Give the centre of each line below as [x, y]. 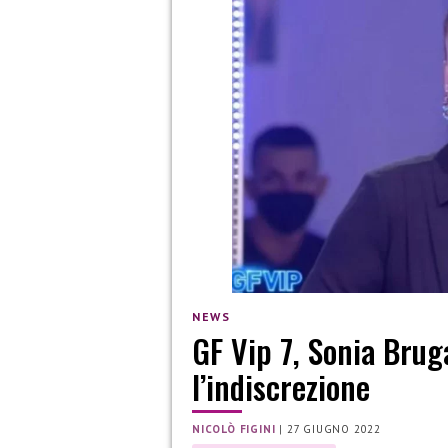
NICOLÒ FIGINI [234, 429]
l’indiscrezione [281, 387]
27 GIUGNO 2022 [334, 429]
